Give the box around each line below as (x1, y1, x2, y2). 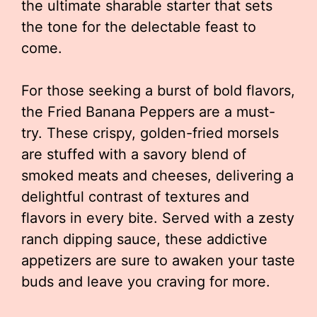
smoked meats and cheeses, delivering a (21, 167, 294, 184)
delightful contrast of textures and (21, 188, 249, 205)
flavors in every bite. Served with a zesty (21, 209, 294, 226)
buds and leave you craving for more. (21, 273, 270, 290)
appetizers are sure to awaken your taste (21, 252, 295, 269)
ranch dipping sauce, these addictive (21, 231, 267, 248)
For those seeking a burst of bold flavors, (21, 82, 295, 99)
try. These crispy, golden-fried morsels (21, 125, 279, 142)
